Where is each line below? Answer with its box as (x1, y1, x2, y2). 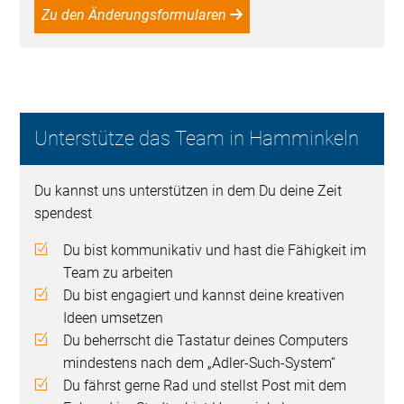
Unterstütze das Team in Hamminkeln (34, 127, 360, 151)
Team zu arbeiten (63, 264, 178, 282)
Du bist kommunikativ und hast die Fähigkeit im (63, 242, 367, 260)
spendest (34, 205, 93, 223)
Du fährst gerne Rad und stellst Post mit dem (63, 377, 347, 395)
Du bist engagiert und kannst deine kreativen (63, 287, 345, 305)
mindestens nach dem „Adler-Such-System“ (63, 354, 340, 372)
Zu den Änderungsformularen (50, 6, 227, 24)
